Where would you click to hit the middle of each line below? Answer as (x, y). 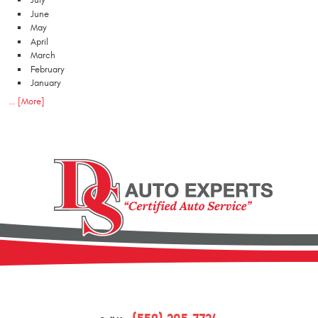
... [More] (27, 102)
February (48, 69)
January (46, 83)
